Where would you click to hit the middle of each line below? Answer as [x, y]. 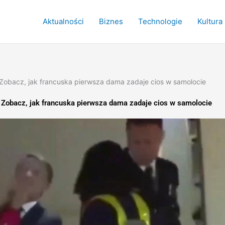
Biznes [111, 21]
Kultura [210, 21]
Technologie [160, 21]
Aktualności [63, 21]
